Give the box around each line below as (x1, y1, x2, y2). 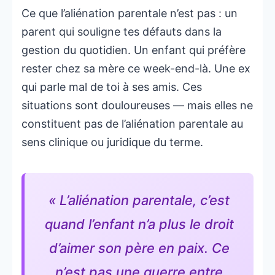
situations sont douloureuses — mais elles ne (21, 99, 253, 112)
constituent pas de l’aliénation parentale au (21, 117, 243, 131)
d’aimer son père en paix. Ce (48, 240, 230, 257)
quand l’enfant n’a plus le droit (44, 216, 234, 233)
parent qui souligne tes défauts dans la (21, 25, 222, 39)
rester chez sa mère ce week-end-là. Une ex (21, 62, 250, 76)
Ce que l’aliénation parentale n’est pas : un (21, 7, 238, 20)
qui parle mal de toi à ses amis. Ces (21, 80, 202, 94)
